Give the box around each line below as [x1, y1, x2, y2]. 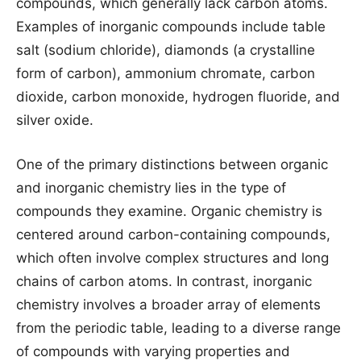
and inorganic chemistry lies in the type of [16, 180, 286, 196]
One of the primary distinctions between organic [16, 156, 328, 172]
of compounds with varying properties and [16, 343, 290, 359]
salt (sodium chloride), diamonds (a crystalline [16, 42, 315, 58]
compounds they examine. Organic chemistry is [16, 203, 322, 219]
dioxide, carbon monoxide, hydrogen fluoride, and [16, 89, 340, 105]
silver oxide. [16, 112, 93, 128]
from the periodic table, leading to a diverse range [16, 320, 341, 336]
